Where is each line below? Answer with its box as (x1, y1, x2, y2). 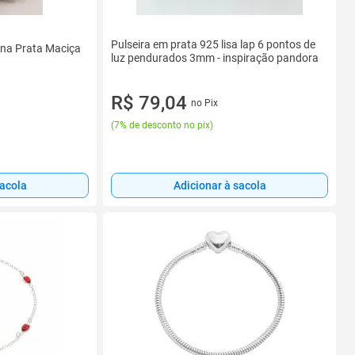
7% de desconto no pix (114, 119, 210, 131)
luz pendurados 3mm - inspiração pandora (111, 52, 319, 65)
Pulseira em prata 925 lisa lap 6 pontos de (111, 38, 315, 52)
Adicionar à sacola (173, 179, 266, 193)
